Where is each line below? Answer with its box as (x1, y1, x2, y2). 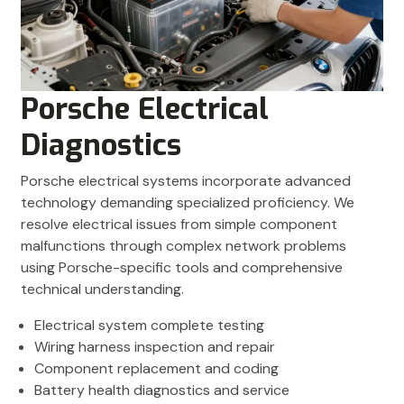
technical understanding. (21, 280, 184, 299)
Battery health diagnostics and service (34, 381, 289, 400)
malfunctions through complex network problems (21, 236, 346, 256)
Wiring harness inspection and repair (34, 337, 275, 357)
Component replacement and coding (34, 359, 279, 379)
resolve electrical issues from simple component (21, 215, 337, 234)
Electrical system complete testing (34, 316, 264, 335)
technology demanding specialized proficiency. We (21, 193, 354, 213)
